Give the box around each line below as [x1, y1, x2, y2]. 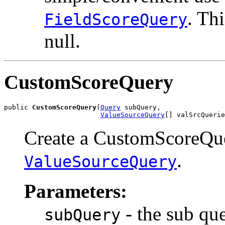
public [4, 103, 32, 111]
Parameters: [24, 180, 127, 202]
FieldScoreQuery [44, 10, 187, 29]
